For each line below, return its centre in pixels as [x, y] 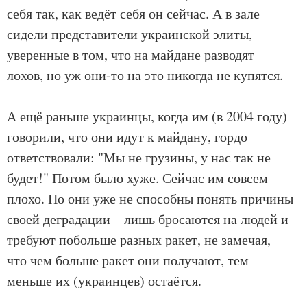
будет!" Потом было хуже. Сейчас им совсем [137, 178]
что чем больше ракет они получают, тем [128, 260]
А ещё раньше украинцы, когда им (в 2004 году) [147, 116]
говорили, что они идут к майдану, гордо [127, 137]
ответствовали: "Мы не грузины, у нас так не [139, 158]
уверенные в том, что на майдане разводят [131, 55]
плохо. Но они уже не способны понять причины [150, 199]
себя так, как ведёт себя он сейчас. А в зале [133, 14]
